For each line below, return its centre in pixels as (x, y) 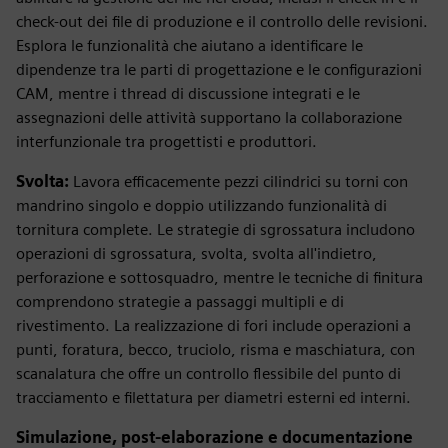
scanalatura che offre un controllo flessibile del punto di (208, 373)
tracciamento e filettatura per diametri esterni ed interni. (213, 397)
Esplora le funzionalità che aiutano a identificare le (189, 45)
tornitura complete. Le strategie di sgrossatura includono (215, 229)
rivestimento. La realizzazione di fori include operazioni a (213, 325)
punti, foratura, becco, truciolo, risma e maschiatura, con (215, 349)
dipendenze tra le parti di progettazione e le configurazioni (219, 69)
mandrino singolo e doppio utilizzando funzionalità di (201, 205)
